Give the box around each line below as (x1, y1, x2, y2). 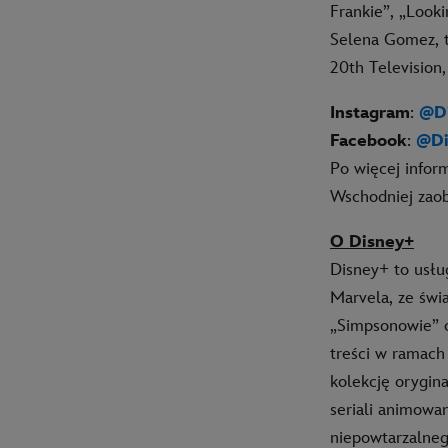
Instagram (330, 102, 410, 123)
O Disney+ (330, 231, 414, 252)
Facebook (330, 130, 407, 151)
